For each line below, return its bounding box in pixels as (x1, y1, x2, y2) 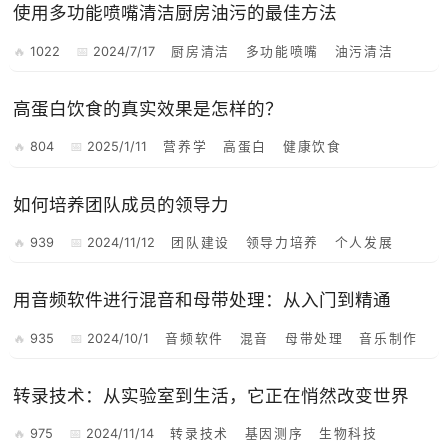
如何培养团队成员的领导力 (13, 193, 230, 215)
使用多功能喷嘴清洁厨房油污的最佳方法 (13, 2, 338, 24)
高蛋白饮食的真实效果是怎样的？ (13, 98, 284, 120)
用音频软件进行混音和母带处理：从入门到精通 (13, 289, 392, 311)
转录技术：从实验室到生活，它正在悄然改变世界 (13, 385, 410, 407)
